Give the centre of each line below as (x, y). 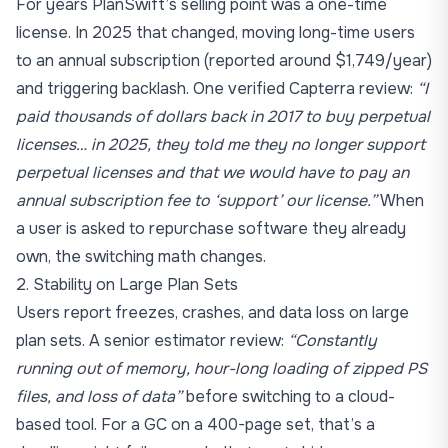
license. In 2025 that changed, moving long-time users (215, 32)
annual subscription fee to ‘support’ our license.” (196, 200)
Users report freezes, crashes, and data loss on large (212, 312)
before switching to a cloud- (288, 396)
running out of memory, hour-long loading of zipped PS (221, 368)
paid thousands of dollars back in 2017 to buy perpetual (223, 116)
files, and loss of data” (99, 396)
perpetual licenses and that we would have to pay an (212, 172)
